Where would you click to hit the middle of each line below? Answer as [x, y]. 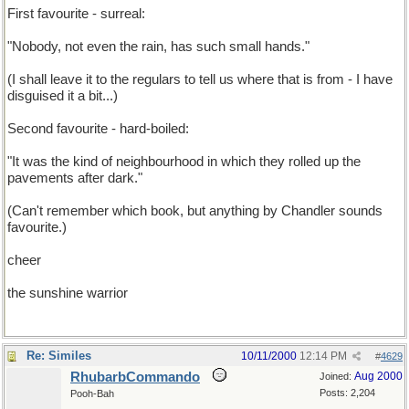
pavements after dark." [75, 178]
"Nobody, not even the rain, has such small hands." [158, 47]
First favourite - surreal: [76, 14]
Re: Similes [59, 356]
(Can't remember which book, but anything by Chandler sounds [195, 211]
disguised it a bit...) [63, 96]
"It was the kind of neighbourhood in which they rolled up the [184, 162]
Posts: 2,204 [347, 393]
